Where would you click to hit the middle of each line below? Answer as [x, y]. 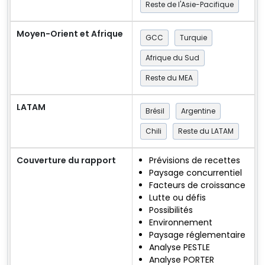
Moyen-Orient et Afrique [70, 34]
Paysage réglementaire [197, 235]
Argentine [198, 111]
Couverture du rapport [66, 161]
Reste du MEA [169, 78]
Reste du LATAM [206, 131]
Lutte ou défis [177, 198]
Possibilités [171, 210]
